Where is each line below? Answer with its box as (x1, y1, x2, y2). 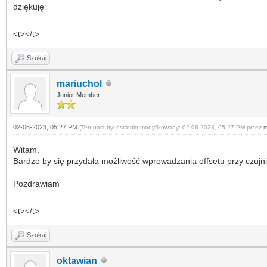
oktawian (57, 255, 97, 266)
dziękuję (13, 1, 44, 11)
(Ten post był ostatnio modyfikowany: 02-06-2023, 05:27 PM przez (79, 123, 263, 131)
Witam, (13, 144, 39, 154)
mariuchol (57, 78, 102, 89)
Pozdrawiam (13, 178, 60, 188)
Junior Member (57, 91, 100, 98)
